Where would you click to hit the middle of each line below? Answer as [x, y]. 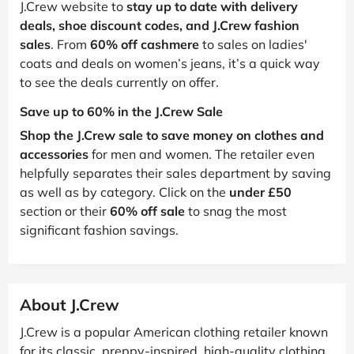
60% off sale [147, 211]
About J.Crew [70, 304]
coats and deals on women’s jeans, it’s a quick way [170, 63]
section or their [65, 211]
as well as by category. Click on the [124, 192]
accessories [54, 154]
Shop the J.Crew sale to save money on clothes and [172, 135]
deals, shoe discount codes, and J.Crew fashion [160, 25]
